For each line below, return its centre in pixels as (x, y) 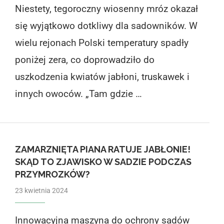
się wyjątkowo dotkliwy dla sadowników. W (106, 25)
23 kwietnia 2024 (41, 190)
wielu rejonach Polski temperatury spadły (101, 42)
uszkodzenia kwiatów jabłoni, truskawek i (102, 76)
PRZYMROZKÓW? (52, 174)
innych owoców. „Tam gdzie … (78, 93)
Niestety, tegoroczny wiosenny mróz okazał (106, 8)
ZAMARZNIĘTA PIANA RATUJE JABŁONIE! (102, 149)
